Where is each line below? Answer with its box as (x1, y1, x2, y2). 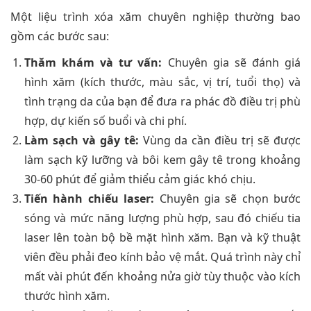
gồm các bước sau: (10, 28, 109, 44)
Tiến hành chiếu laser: (24, 191, 155, 207)
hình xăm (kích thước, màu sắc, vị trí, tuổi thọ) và (24, 74, 301, 90)
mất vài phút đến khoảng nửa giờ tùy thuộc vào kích (24, 269, 301, 285)
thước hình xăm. (24, 288, 110, 304)
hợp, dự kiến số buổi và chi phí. (24, 113, 187, 129)
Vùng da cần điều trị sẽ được (138, 133, 301, 149)
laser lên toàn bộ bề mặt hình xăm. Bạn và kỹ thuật (24, 230, 301, 246)
